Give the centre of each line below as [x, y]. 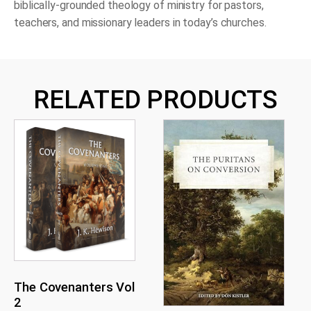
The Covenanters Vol [75, 288]
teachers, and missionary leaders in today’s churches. [140, 23]
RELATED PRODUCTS [155, 100]
